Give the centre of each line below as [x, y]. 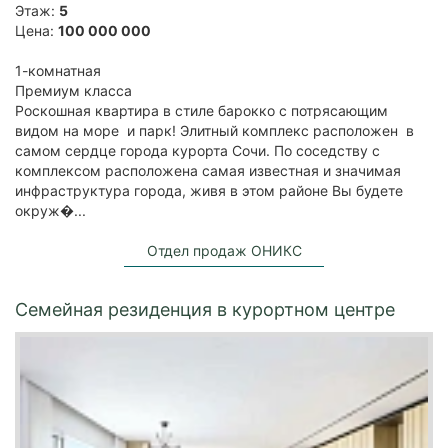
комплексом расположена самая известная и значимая [208, 170]
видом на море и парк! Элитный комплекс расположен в [214, 130]
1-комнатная [58, 70]
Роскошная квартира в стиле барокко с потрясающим [201, 110]
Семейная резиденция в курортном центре [205, 309]
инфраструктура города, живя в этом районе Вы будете [209, 190]
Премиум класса [73, 90]
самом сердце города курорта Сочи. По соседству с [197, 150]
